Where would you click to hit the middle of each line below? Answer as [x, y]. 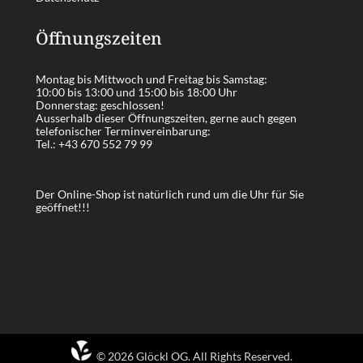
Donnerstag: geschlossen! [100, 105]
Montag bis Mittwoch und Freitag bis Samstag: [152, 79]
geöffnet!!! [63, 207]
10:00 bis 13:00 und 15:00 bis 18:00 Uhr [137, 92]
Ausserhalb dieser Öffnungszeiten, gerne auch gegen [166, 117]
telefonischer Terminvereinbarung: [123, 130]
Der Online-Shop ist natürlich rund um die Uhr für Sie [170, 194]
